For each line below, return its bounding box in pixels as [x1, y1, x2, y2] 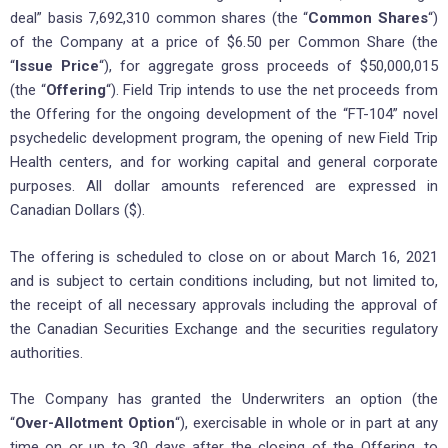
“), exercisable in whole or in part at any [174, 414, 439, 433]
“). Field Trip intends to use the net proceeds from [105, 81, 439, 100]
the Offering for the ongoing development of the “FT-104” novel [10, 105, 438, 124]
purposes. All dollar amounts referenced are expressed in [10, 177, 438, 196]
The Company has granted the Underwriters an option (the [10, 390, 438, 409]
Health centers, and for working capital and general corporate [10, 153, 438, 172]
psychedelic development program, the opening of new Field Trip [10, 129, 438, 148]
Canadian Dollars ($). [10, 201, 145, 220]
